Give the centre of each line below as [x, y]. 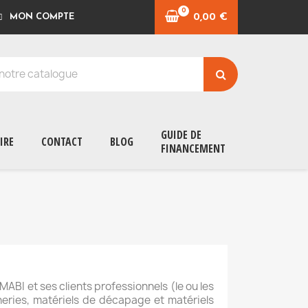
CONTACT [62, 142]
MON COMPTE [42, 17]
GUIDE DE [181, 135]
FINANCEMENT [193, 149]
